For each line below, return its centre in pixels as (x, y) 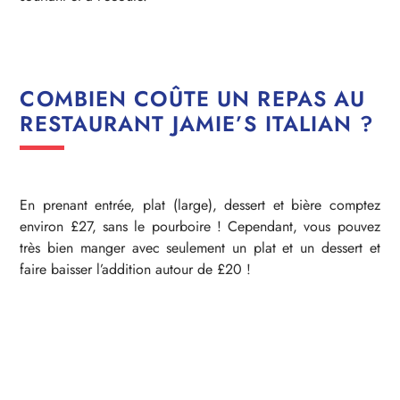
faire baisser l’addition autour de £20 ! (136, 269)
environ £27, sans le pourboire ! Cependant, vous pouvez (200, 226)
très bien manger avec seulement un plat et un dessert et (200, 247)
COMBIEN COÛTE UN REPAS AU (193, 98)
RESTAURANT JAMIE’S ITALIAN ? (197, 123)
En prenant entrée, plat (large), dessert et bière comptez (200, 204)
